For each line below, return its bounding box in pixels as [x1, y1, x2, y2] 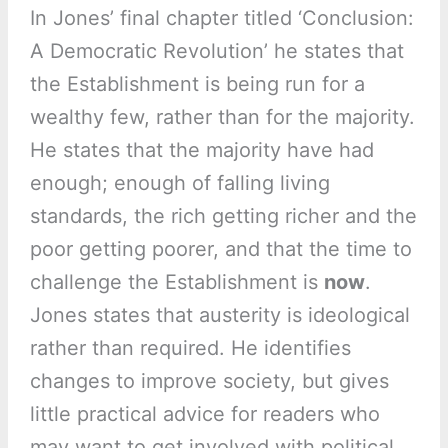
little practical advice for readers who [29, 402, 380, 427]
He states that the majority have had [29, 138, 374, 163]
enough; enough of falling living [29, 171, 330, 196]
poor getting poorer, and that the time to [29, 237, 412, 262]
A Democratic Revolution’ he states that [29, 39, 404, 64]
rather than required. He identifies [29, 336, 351, 361]
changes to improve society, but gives [29, 369, 389, 394]
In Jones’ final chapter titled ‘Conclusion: [29, 6, 414, 31]
